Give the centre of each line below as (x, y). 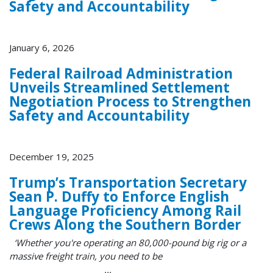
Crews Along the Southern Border (125, 224)
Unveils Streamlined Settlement (119, 87)
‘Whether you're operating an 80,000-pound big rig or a (128, 243)
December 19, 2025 (51, 156)
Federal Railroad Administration (121, 73)
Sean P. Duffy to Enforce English (119, 196)
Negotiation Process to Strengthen (130, 101)
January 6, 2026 (42, 47)
